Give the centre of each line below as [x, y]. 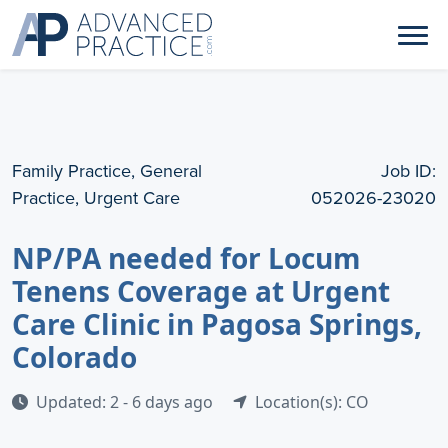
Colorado [74, 357]
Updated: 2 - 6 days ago [126, 402]
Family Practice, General [107, 171]
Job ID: [408, 171]
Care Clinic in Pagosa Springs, [217, 324]
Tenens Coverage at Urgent [201, 291]
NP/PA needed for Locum [186, 258]
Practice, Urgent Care [96, 198]
